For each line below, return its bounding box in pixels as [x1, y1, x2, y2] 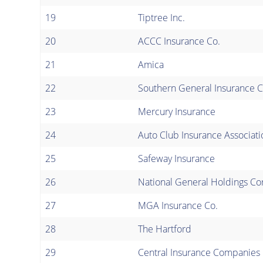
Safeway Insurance [138, 151, 215, 165]
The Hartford [138, 222, 191, 235]
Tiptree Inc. [138, 11, 185, 24]
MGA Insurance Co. [138, 198, 218, 212]
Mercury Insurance [138, 104, 215, 118]
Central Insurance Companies [138, 245, 260, 259]
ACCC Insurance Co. [138, 34, 220, 48]
